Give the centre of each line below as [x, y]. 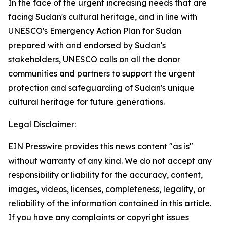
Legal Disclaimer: [42, 124]
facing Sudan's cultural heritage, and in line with [103, 17]
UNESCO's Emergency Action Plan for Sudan [95, 31]
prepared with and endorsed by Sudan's [87, 45]
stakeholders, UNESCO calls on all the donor [94, 59]
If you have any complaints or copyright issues [99, 217]
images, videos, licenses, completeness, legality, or [107, 189]
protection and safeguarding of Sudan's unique [101, 88]
